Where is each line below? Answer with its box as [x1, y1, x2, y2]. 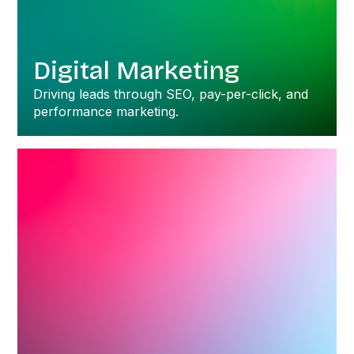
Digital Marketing [33, 55, 240, 86]
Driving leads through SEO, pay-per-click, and [33, 86, 309, 102]
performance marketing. [33, 104, 179, 119]
